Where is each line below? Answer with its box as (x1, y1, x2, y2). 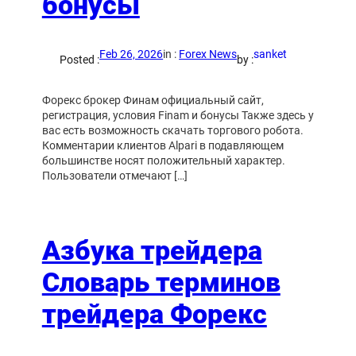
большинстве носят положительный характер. (41, 153, 285, 167)
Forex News (179, 47, 238, 60)
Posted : (60, 52, 100, 66)
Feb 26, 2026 (99, 47, 164, 60)
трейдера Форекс (41, 298, 267, 330)
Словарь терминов (41, 266, 281, 298)
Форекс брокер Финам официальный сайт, (41, 93, 264, 106)
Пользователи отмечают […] (41, 168, 188, 182)
